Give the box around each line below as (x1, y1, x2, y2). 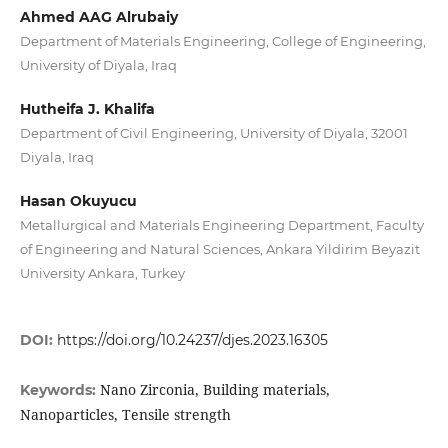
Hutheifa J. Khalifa (19, 100, 155, 119)
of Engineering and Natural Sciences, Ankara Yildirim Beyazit (19, 241, 420, 258)
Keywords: (19, 381, 100, 400)
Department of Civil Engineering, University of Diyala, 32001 (19, 125, 408, 142)
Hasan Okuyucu (19, 192, 137, 211)
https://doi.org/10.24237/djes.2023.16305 (56, 331, 328, 350)
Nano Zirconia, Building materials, (99, 380, 330, 400)
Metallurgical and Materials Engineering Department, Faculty (19, 217, 424, 234)
